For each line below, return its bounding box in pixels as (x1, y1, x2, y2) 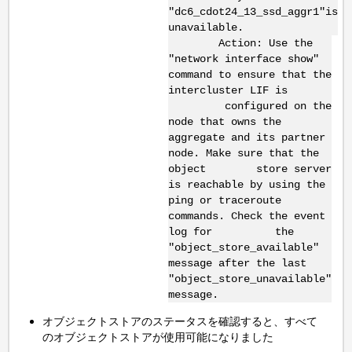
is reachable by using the (167, 178, 325, 191)
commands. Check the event (167, 209, 325, 222)
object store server (167, 162, 332, 175)
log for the (167, 225, 294, 238)
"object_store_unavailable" (167, 272, 332, 285)
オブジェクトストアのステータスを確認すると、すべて (42, 314, 318, 328)
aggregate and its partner (167, 130, 325, 144)
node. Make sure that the (167, 146, 319, 159)
